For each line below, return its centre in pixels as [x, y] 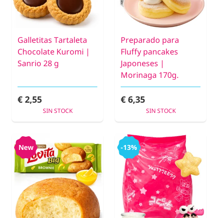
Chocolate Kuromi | [54, 52]
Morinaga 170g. [150, 75]
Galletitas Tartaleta [52, 40]
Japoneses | [143, 64]
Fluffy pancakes [149, 52]
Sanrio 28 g [38, 64]
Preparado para [150, 40]
